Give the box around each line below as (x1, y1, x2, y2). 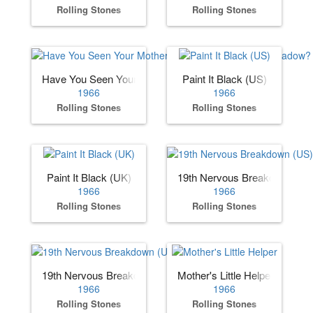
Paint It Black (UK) (46, 169, 131, 184)
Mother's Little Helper (177, 267, 274, 282)
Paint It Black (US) (182, 71, 267, 87)
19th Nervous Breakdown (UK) (42, 267, 182, 282)
